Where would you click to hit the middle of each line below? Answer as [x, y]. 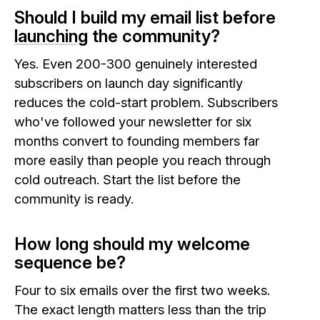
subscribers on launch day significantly [129, 82]
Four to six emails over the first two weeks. [142, 290]
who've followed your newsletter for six [133, 121]
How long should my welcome [132, 244]
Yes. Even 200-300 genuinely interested [136, 63]
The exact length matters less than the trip [140, 309]
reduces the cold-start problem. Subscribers [146, 102]
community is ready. [74, 198]
